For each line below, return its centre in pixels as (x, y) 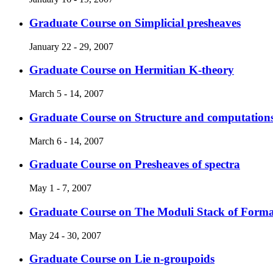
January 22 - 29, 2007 (71, 46)
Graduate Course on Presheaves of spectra (135, 165)
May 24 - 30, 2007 (65, 235)
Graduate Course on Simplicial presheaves (135, 23)
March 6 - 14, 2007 (66, 141)
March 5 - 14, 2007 (66, 94)
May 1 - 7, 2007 (60, 188)
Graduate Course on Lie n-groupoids (122, 259)
